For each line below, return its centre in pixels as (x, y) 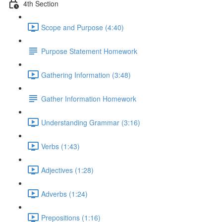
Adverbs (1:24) (64, 194)
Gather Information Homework (89, 98)
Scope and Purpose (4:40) (83, 27)
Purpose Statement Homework (89, 51)
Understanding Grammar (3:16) (91, 122)
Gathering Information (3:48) (86, 75)
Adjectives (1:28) (67, 170)
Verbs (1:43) (60, 146)
